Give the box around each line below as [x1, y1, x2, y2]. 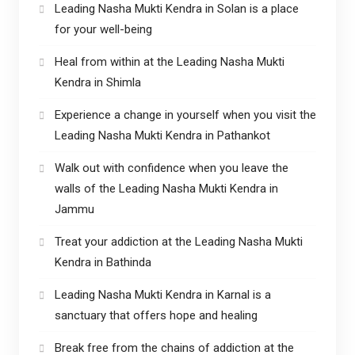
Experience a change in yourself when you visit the [54, 107, 316, 122]
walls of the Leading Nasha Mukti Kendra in [54, 181, 278, 196]
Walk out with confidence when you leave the [54, 160, 288, 175]
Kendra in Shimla [54, 74, 144, 90]
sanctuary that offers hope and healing [54, 307, 258, 323]
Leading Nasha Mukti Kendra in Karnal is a [54, 287, 271, 302]
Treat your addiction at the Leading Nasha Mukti [54, 234, 303, 249]
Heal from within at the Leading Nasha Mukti [54, 54, 284, 69]
